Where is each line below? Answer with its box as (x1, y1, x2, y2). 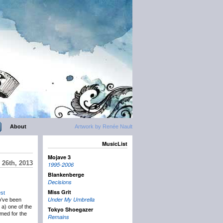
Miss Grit (48, 188, 71, 196)
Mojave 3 (48, 153, 71, 161)
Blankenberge (48, 171, 84, 179)
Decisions (48, 178, 72, 186)
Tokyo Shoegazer (48, 206, 93, 214)
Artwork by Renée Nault (75, 123, 132, 129)
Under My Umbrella (48, 196, 95, 204)
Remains (48, 213, 69, 221)
